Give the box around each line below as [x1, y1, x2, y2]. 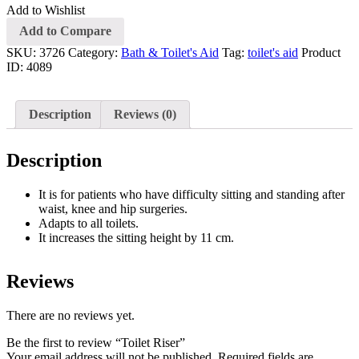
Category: [68, 46, 121, 60]
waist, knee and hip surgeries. [38, 202, 188, 216]
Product [301, 46, 341, 60]
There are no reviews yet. [6, 308, 135, 322]
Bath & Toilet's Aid [121, 46, 219, 60]
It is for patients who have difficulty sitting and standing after [38, 188, 345, 202]
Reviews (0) [114, 107, 176, 122]
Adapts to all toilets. [38, 216, 139, 231]
